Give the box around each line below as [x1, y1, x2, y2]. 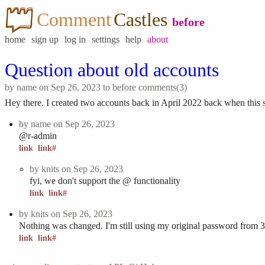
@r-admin [19, 131, 57, 141]
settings [92, 34, 119, 44]
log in [64, 34, 86, 44]
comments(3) [138, 82, 187, 92]
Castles [114, 8, 167, 30]
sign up [31, 34, 59, 44]
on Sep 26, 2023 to [37, 82, 112, 92]
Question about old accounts [5, 59, 219, 80]
